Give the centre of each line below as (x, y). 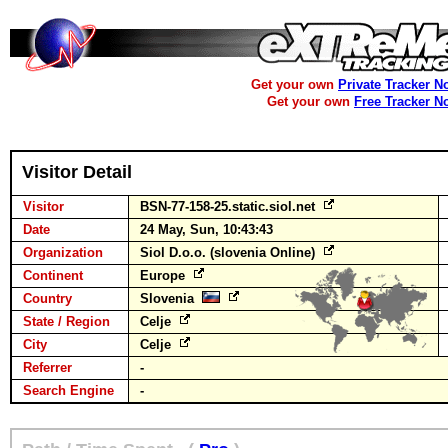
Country (47, 298)
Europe (164, 275)
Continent (53, 275)
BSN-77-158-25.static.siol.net (229, 206)
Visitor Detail (77, 172)
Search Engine (68, 390)
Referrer (47, 367)
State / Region (66, 321)
